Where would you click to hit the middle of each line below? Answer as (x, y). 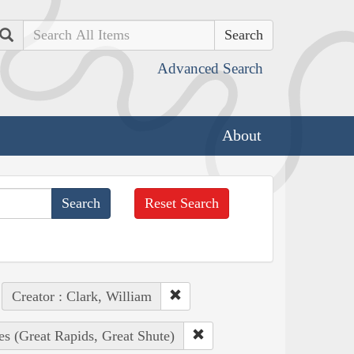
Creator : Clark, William (81, 296)
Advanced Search (210, 68)
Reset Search (182, 203)
